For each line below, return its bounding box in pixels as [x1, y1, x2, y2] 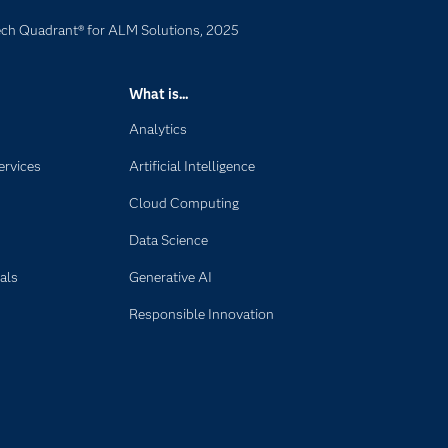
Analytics [129, 120, 188, 138]
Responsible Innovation [129, 305, 275, 323]
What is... [129, 85, 189, 103]
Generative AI [129, 268, 213, 286]
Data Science [129, 231, 209, 249]
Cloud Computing [129, 194, 240, 212]
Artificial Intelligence [129, 157, 256, 175]
